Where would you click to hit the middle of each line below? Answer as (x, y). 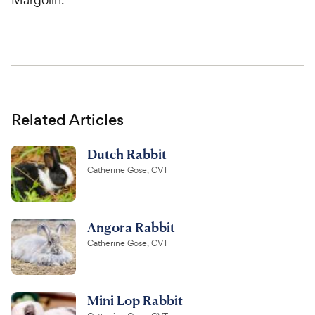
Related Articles (67, 120)
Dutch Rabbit (127, 153)
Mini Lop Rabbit (135, 300)
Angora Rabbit (131, 226)
